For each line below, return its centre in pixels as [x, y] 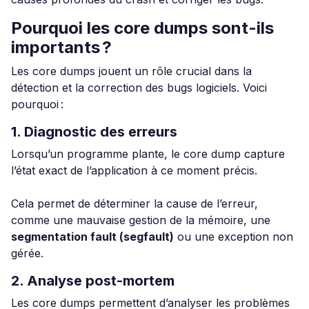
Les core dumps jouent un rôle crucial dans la [131, 71]
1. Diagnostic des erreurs [94, 132]
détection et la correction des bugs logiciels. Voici [139, 88]
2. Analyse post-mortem [93, 281]
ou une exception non [233, 237]
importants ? [61, 47]
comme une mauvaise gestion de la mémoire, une [141, 220]
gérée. [27, 253]
